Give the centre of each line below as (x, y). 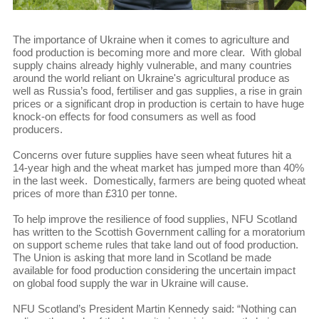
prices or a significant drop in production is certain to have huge (158, 103)
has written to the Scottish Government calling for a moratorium (159, 231)
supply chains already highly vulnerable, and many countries (152, 65)
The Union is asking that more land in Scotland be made (142, 257)
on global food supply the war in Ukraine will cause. (130, 283)
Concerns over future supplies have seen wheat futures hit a (152, 155)
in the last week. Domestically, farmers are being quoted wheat (159, 180)
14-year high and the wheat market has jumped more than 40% (158, 167)
